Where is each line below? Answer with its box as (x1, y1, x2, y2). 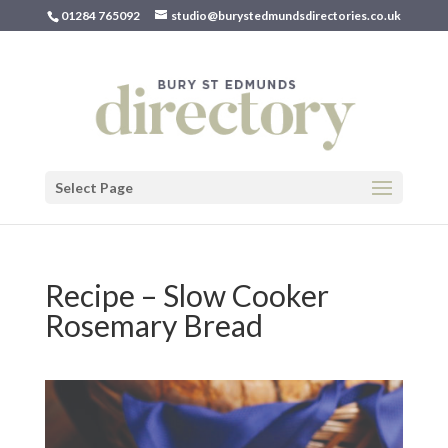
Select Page (54, 179, 133, 196)
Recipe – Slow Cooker (44, 277, 329, 313)
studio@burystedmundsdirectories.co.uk (170, 8, 401, 23)
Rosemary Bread (44, 307, 263, 343)
